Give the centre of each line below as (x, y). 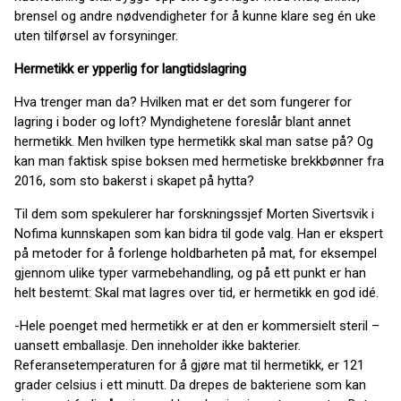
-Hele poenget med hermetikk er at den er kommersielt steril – (197, 326)
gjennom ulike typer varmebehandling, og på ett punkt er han (190, 273)
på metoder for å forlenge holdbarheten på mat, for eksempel (196, 253)
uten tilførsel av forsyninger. (96, 36)
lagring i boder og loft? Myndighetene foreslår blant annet (183, 122)
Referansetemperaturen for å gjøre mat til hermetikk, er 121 (189, 365)
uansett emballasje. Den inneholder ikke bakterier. (158, 346)
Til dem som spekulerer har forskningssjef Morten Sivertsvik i (194, 214)
